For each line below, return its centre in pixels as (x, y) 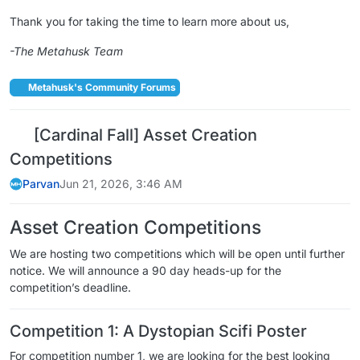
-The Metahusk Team (66, 51)
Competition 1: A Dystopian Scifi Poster (158, 331)
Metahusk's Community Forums (101, 88)
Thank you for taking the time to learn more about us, (149, 21)
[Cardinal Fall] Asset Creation (143, 135)
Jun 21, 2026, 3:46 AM (121, 184)
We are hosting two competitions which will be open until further (177, 254)
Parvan (41, 184)
